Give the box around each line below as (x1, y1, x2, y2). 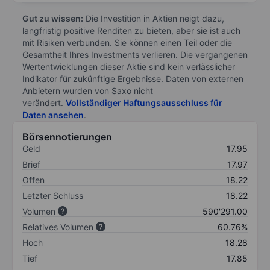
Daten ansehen (22, 109, 84, 120)
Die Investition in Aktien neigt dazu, (83, 13, 224, 24)
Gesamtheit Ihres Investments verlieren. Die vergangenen (22, 49, 248, 60)
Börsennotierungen (22, 130, 112, 143)
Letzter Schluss (22, 190, 83, 201)
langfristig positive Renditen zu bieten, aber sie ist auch (22, 25, 240, 36)
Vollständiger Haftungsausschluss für (66, 97, 222, 108)
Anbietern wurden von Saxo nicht (22, 85, 153, 96)
